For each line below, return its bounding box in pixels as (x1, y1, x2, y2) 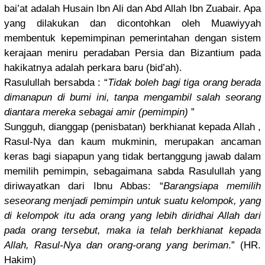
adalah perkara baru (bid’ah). (52, 62, 182, 74)
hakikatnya (4, 62, 52, 74)
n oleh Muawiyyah (165, 18, 261, 30)
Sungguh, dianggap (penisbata (4, 121, 138, 133)
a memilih (212, 180, 261, 192)
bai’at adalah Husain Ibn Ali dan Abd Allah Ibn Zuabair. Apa (4, 3, 261, 15)
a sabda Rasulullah (147, 166, 235, 177)
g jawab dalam (196, 151, 261, 163)
